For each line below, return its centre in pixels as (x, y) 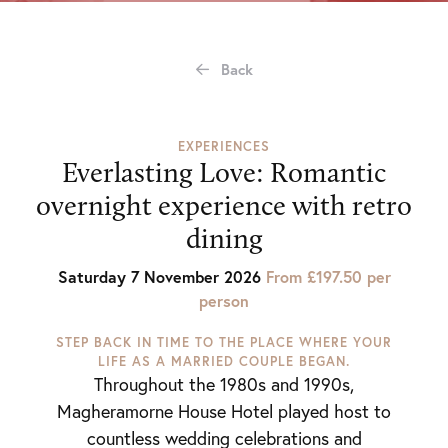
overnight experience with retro (224, 205)
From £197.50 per (328, 276)
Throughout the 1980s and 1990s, (224, 384)
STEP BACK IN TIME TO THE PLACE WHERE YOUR (224, 342)
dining (224, 238)
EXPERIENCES (224, 146)
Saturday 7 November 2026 (161, 276)
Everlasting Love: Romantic (224, 172)
